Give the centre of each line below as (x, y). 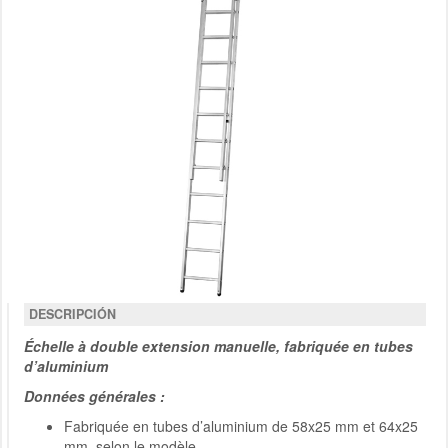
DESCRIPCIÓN (72, 314)
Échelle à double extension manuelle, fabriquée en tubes (218, 346)
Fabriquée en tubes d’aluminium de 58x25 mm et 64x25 (241, 426)
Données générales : (94, 396)
